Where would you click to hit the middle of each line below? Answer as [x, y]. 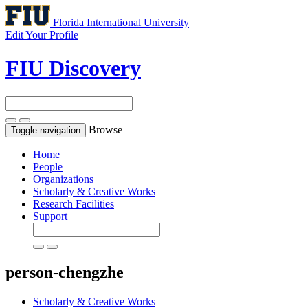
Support [50, 216]
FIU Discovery [73, 68]
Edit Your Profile [42, 35]
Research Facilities [74, 203]
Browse [106, 129]
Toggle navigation [46, 130]
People [48, 166]
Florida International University [121, 22]
